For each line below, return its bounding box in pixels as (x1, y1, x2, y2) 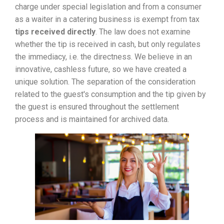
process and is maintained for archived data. (15, 114, 169, 124)
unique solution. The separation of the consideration (15, 76, 195, 86)
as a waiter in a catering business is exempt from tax (15, 14, 199, 24)
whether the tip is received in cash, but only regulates (15, 39, 200, 49)
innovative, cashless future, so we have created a (15, 64, 186, 74)
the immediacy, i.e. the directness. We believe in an (15, 51, 192, 61)
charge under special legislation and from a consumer (15, 1, 201, 11)
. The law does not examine (95, 26, 190, 36)
